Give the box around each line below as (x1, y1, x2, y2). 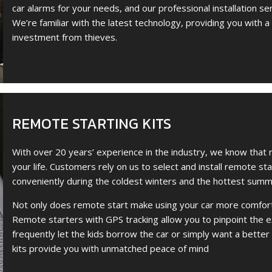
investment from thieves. (12, 31, 117, 44)
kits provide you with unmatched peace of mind (12, 242, 209, 254)
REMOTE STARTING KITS (12, 112, 171, 134)
